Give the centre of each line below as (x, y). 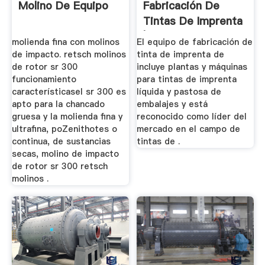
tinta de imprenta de (181, 54)
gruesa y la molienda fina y (67, 116)
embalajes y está (172, 104)
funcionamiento (44, 79)
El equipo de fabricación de (195, 42)
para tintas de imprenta (187, 79)
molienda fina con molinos (65, 42)
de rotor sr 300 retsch (59, 166)
